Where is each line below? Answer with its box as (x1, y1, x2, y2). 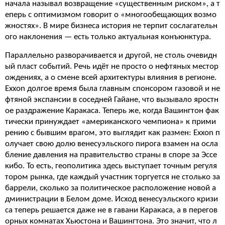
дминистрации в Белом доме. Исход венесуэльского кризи (5, 195, 218, 203)
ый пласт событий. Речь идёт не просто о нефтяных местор (5, 62, 218, 71)
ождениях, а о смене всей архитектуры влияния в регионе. (5, 73, 216, 82)
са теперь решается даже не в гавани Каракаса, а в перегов (5, 206, 217, 214)
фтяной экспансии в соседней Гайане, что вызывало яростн (5, 95, 218, 104)
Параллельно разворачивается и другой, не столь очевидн (5, 51, 217, 60)
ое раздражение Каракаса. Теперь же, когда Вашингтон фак (5, 106, 219, 115)
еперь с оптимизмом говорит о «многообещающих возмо (5, 11, 216, 19)
